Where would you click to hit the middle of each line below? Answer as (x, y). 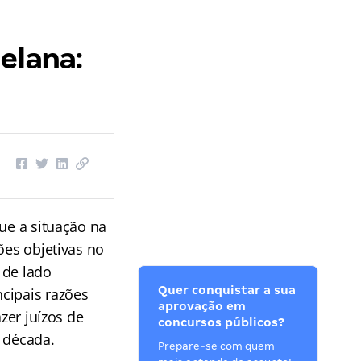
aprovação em (202, 306)
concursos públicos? (222, 322)
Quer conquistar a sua (227, 290)
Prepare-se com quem (217, 346)
